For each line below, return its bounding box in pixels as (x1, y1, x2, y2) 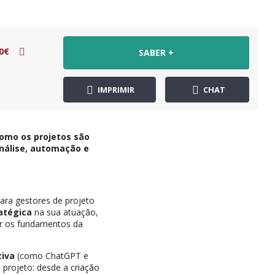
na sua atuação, (32, 206, 99, 218)
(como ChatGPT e (15, 249, 89, 261)
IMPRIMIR (96, 83, 135, 95)
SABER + (138, 46, 174, 58)
